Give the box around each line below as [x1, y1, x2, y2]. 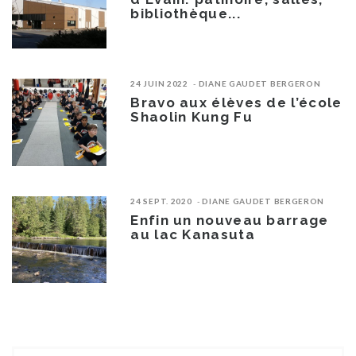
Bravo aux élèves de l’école [130, 94, 342, 110]
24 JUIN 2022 [130, 78, 188, 88]
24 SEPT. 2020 [130, 195, 192, 206]
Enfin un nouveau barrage [130, 211, 329, 228]
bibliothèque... [130, 6, 241, 22]
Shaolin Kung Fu [130, 108, 253, 125]
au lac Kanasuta [130, 226, 255, 242]
